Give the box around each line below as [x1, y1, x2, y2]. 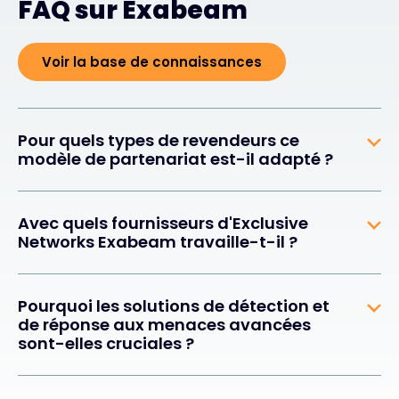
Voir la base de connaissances [42, 52, 262, 71]
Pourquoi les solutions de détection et [18, 294, 330, 317]
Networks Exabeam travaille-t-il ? [18, 230, 297, 253]
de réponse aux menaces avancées [18, 313, 311, 336]
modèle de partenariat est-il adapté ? [18, 147, 333, 170]
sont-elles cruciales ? [18, 331, 194, 354]
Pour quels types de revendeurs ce [18, 128, 299, 151]
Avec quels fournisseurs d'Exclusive [18, 211, 308, 234]
